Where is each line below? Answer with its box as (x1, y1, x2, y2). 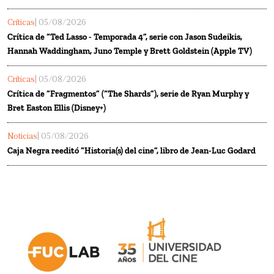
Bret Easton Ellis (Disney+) (7, 102, 106, 113)
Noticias (7, 132, 37, 141)
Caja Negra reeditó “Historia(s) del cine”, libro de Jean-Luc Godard (7, 145, 256, 156)
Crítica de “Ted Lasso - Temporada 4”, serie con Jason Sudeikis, (7, 31, 242, 42)
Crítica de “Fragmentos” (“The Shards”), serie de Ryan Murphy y (7, 88, 249, 99)
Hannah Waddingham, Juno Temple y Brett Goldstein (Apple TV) (7, 45, 252, 56)
